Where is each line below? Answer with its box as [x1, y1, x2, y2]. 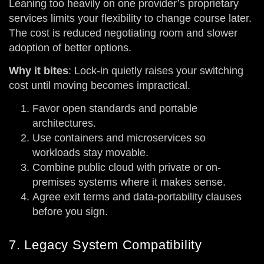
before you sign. [32, 206, 108, 218]
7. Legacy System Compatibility [9, 237, 202, 253]
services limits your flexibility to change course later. [9, 12, 252, 24]
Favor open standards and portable [32, 103, 197, 115]
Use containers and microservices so [32, 132, 206, 144]
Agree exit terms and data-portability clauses [32, 191, 242, 203]
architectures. [32, 117, 96, 130]
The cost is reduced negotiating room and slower [9, 27, 237, 39]
